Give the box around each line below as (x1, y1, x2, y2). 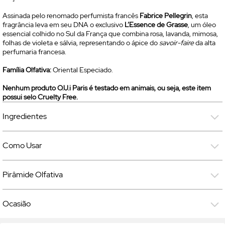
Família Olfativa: (3, 65, 51, 74)
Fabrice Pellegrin (140, 11, 192, 20)
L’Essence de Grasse (125, 20, 188, 29)
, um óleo (188, 20, 216, 29)
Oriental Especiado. (51, 65, 113, 74)
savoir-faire (159, 38, 194, 47)
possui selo (3, 92, 38, 101)
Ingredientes (3, 111, 47, 122)
